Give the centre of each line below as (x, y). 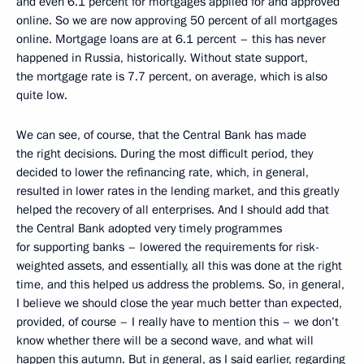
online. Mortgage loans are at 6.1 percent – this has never (171, 39)
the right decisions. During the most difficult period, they (165, 154)
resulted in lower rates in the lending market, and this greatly (178, 191)
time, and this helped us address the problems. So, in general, (180, 285)
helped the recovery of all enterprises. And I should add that (173, 210)
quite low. (42, 95)
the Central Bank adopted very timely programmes (149, 229)
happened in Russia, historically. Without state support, (162, 58)
